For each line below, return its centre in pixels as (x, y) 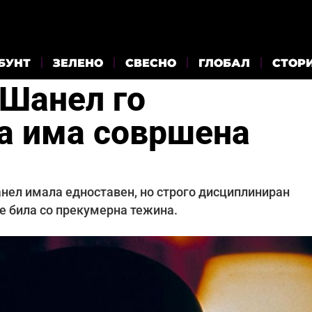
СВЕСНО (151, 63)
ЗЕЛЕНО (78, 63)
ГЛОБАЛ (224, 63)
